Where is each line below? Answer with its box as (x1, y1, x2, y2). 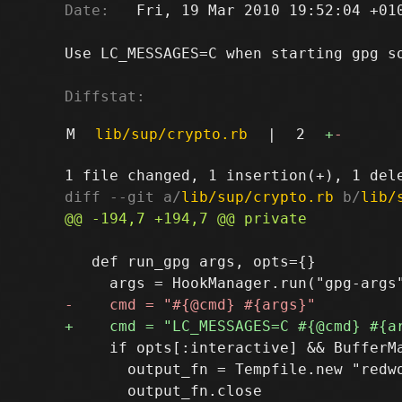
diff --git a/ (65, 188, 181, 205)
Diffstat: (65, 87, 145, 105)
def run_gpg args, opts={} (65, 252, 316, 270)
